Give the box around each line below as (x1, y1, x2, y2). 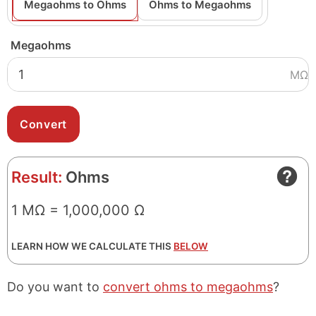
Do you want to (7, 279, 103, 294)
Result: (11, 168, 62, 186)
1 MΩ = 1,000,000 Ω (11, 202, 145, 219)
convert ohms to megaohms (103, 279, 273, 294)
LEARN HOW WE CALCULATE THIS (11, 241, 174, 252)
